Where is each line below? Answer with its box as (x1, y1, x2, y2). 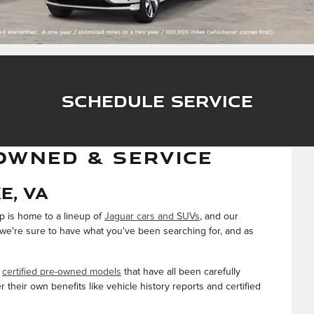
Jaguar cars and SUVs (104, 211, 200, 221)
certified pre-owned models (2, 266, 121, 277)
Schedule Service (61, 89, 253, 112)
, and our (200, 211, 238, 221)
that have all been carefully (121, 266, 240, 277)
